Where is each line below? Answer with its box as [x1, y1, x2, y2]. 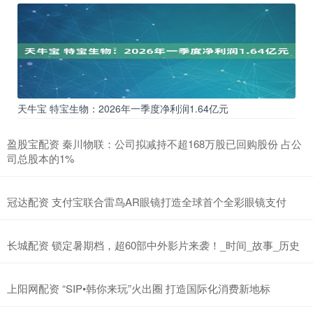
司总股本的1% [7, 150, 74, 166]
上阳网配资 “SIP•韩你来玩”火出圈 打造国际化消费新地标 [7, 280, 270, 296]
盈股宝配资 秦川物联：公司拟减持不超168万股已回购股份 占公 [7, 136, 302, 151]
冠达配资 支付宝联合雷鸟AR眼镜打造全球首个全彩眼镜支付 [7, 194, 286, 209]
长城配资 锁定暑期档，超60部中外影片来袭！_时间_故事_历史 [7, 237, 300, 252]
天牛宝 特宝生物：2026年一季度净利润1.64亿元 [17, 101, 228, 115]
